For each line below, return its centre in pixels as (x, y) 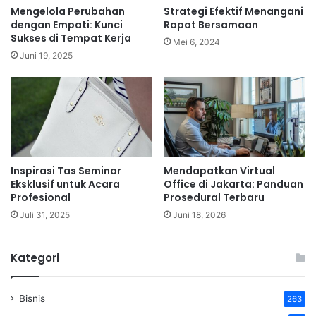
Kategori (35, 257)
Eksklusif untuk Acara (65, 184)
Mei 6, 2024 (196, 42)
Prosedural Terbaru (214, 197)
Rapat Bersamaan (211, 25)
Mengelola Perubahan (68, 12)
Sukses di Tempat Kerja (71, 38)
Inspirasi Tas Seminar (66, 170)
